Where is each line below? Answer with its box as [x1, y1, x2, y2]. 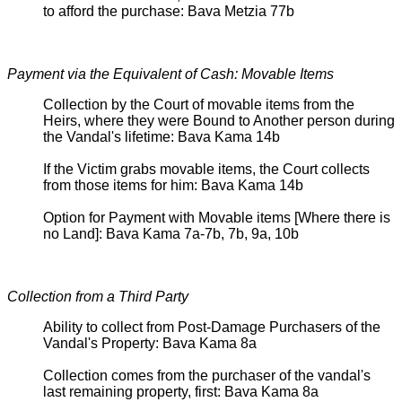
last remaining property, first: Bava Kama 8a [43, 383, 319, 399]
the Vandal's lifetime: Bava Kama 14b [43, 128, 280, 144]
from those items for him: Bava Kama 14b [43, 177, 303, 193]
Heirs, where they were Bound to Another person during [43, 112, 395, 128]
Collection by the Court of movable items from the [43, 96, 354, 112]
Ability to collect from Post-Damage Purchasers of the [43, 319, 380, 335]
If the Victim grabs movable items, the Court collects [43, 161, 370, 177]
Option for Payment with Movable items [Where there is [43, 209, 390, 225]
